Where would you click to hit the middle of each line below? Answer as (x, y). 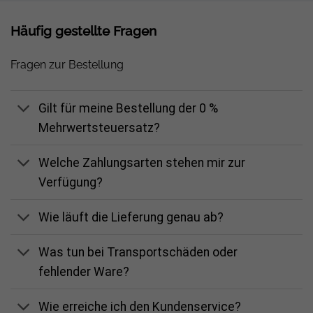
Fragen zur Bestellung (67, 65)
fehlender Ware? (84, 271)
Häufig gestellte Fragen (83, 31)
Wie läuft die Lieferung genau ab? (131, 217)
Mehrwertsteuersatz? (100, 128)
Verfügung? (71, 182)
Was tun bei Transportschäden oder (138, 252)
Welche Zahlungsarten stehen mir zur (142, 162)
